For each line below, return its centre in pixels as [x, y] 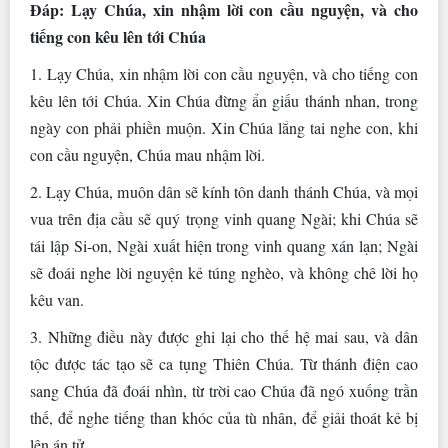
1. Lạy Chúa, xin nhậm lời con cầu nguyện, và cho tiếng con [224, 74]
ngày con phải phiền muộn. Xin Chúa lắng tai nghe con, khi [224, 128]
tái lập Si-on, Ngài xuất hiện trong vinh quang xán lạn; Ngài [224, 246]
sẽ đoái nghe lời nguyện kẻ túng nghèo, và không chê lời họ [224, 273]
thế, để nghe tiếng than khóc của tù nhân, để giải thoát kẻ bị [224, 418]
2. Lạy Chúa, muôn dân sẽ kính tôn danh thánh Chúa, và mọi [224, 192]
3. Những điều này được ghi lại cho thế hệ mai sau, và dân [224, 337]
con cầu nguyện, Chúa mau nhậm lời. [147, 155]
